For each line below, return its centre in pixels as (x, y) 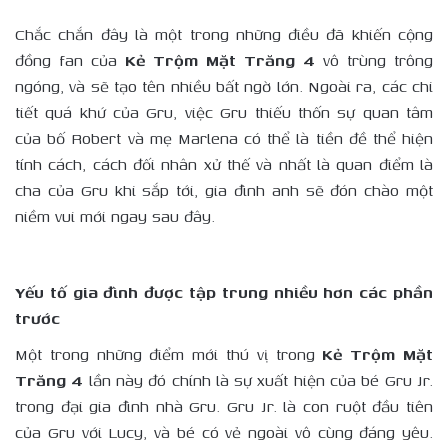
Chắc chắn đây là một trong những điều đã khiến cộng (224, 35)
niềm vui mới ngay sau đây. (115, 217)
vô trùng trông (374, 61)
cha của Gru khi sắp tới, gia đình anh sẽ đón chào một (224, 191)
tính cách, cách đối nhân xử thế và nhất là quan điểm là (224, 165)
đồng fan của (70, 61)
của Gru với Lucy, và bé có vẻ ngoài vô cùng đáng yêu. (224, 432)
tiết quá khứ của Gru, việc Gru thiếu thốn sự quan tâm (224, 113)
